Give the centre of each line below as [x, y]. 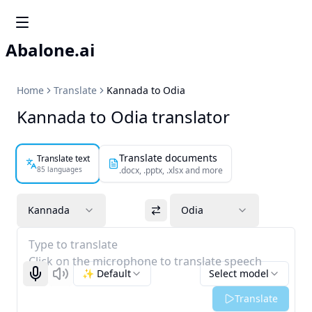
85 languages [60, 169]
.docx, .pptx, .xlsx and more [171, 170]
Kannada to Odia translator [123, 117]
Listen [73, 279]
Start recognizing [75, 279]
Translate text [63, 158]
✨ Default [107, 273]
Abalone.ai [50, 50]
